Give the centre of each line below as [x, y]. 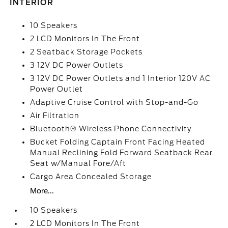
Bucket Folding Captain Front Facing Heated [118, 142]
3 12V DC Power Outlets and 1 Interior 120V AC [121, 78]
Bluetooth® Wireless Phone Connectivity [111, 129]
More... [42, 191]
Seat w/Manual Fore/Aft [78, 163]
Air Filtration [55, 116]
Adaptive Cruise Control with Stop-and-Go [115, 102]
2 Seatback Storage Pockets [87, 52]
